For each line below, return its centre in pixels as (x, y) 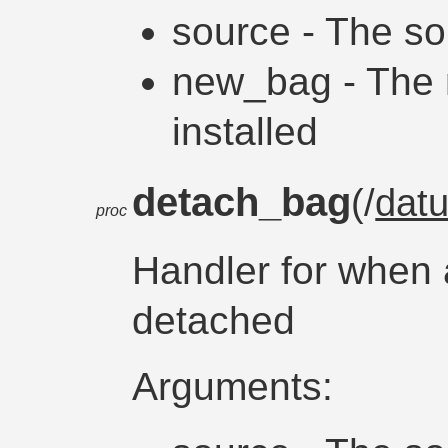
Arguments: (233, 387)
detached (214, 321)
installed (245, 131)
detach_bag (242, 201)
